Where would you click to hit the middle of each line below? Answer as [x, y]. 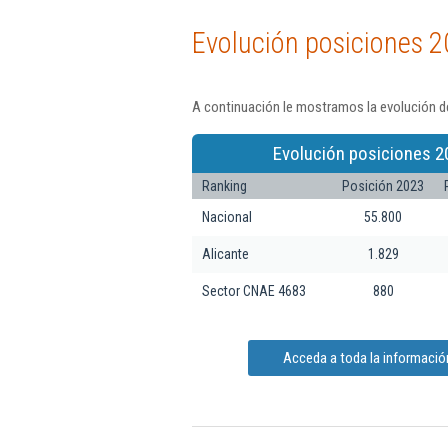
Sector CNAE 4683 [254, 290]
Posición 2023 [383, 185]
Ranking [224, 185]
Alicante [225, 253]
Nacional [227, 216]
